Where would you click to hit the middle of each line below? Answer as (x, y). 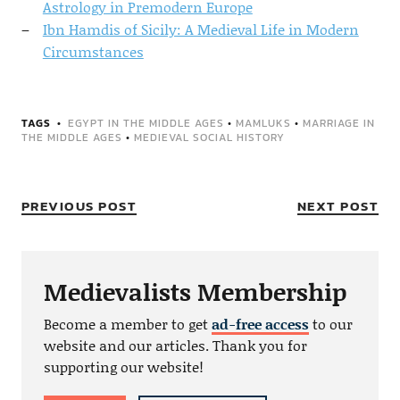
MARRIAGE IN (338, 123)
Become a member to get (127, 324)
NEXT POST (338, 206)
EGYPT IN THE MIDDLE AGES (146, 123)
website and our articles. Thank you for (175, 345)
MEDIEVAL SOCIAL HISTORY (209, 137)
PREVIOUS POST (79, 206)
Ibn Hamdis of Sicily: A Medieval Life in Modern (200, 29)
